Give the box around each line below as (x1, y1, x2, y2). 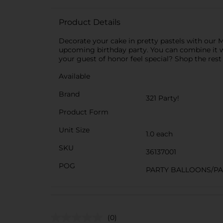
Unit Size (59, 125, 90, 134)
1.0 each (146, 129, 173, 138)
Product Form (59, 108, 109, 116)
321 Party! (146, 94, 179, 103)
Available (59, 72, 90, 81)
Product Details (59, 17, 120, 27)
